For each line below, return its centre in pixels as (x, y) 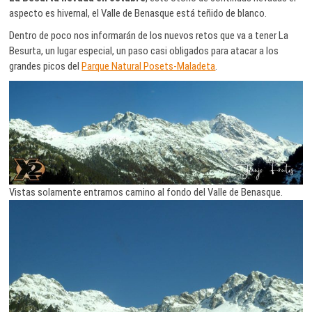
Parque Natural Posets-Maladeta (149, 66)
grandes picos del (46, 66)
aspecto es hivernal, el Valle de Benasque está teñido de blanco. (138, 13)
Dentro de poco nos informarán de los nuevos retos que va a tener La (149, 35)
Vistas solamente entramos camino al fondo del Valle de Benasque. (146, 193)
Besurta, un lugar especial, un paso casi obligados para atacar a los (144, 50)
